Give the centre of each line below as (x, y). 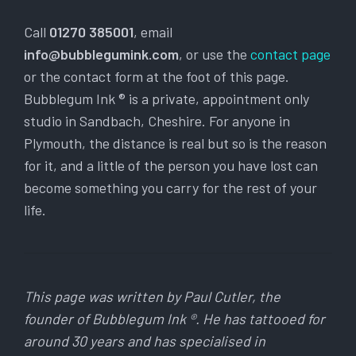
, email (153, 32)
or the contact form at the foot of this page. (157, 77)
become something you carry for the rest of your (170, 188)
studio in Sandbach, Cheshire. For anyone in (157, 121)
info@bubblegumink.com (101, 54)
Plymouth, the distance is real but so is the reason (175, 143)
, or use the (215, 54)
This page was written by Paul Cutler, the (152, 297)
